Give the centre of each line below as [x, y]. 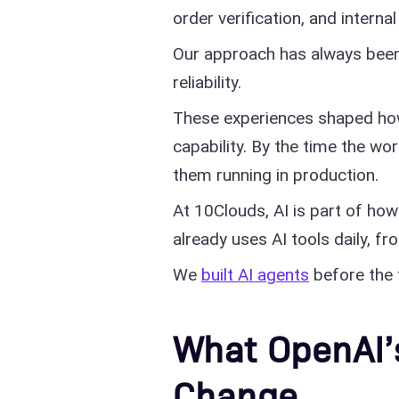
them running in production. [276, 175]
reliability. [207, 82]
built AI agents [255, 275]
